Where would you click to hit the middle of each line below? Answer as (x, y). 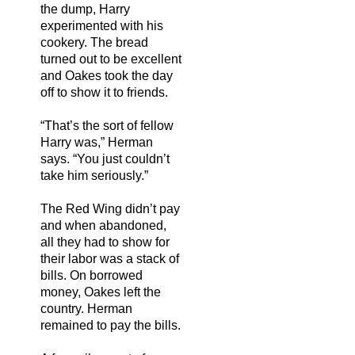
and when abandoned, (103, 225)
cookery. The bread (94, 42)
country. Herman (86, 308)
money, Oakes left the (101, 292)
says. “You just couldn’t (105, 158)
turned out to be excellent (111, 59)
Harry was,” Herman (97, 142)
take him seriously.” (94, 175)
